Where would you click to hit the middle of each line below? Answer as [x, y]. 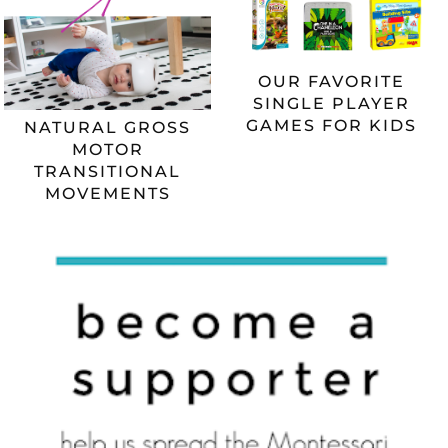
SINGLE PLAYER [332, 104]
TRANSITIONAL [108, 171]
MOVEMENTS [107, 193]
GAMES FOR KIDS [332, 126]
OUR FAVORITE [332, 82]
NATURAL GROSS [108, 127]
